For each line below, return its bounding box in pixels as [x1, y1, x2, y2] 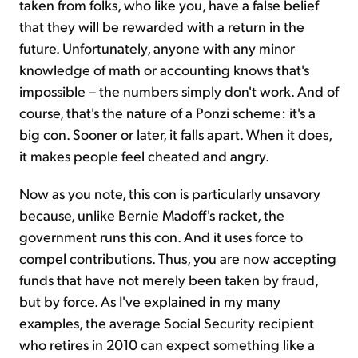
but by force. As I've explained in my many [19, 292, 280, 311]
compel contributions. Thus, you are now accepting [19, 249, 336, 268]
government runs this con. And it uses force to [19, 227, 303, 246]
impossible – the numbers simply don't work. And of [19, 82, 339, 101]
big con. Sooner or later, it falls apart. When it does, [19, 125, 332, 144]
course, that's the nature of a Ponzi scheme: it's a [19, 103, 316, 122]
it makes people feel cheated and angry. [19, 146, 269, 165]
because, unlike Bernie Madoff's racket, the [19, 205, 284, 225]
